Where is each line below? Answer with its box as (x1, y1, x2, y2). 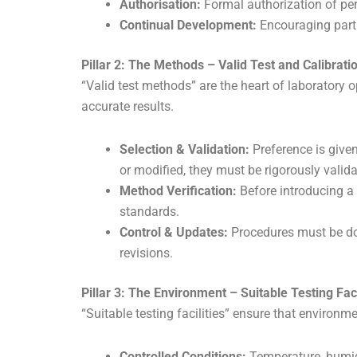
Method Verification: (120, 183, 237, 199)
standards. (120, 204, 179, 220)
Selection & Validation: (120, 142, 249, 158)
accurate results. (81, 99, 174, 115)
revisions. (120, 245, 173, 261)
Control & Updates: (120, 225, 228, 241)
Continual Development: (120, 18, 257, 33)
